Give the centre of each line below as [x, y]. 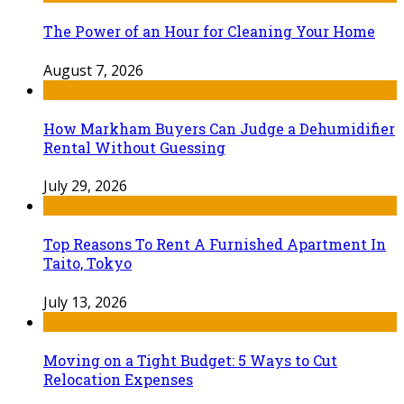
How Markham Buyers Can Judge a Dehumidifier [219, 128]
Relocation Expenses [118, 379]
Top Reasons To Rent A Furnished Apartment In [215, 244]
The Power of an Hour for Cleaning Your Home [209, 32]
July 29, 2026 [85, 186]
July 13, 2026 [85, 302]
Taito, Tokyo [87, 263]
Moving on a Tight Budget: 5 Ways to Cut [190, 360]
